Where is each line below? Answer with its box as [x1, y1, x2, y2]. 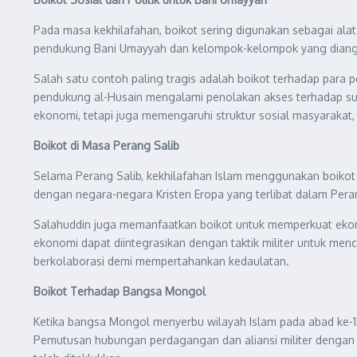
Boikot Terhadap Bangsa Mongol [33, 284, 206, 298]
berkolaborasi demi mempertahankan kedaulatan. [33, 254, 289, 268]
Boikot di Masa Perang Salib [33, 139, 179, 152]
